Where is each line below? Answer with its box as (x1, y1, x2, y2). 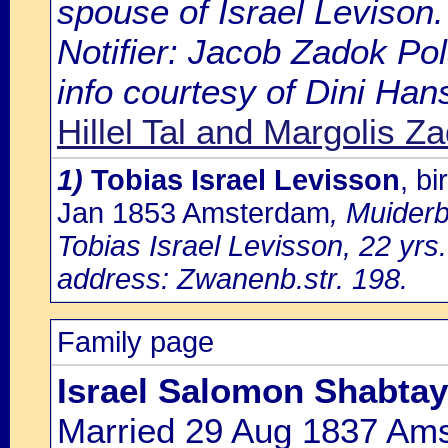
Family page (57, 326, 214, 358)
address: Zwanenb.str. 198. (57, 263, 408, 295)
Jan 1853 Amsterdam (57, 197, 330, 229)
